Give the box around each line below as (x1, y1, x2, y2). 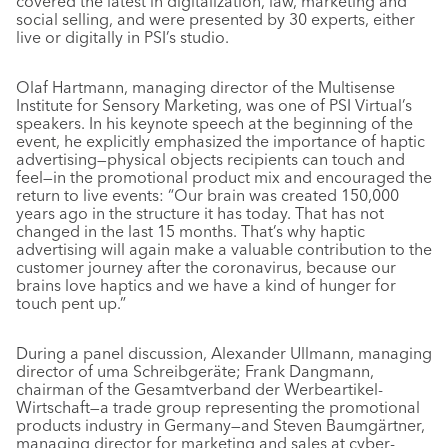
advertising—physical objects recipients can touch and (16, 149, 405, 169)
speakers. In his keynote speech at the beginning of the (16, 113, 413, 133)
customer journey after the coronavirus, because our (16, 257, 396, 277)
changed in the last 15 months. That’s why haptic (16, 221, 365, 241)
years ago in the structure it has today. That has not (16, 203, 384, 223)
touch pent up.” (16, 293, 126, 313)
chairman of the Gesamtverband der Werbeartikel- (16, 379, 383, 399)
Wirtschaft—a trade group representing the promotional (16, 397, 420, 417)
